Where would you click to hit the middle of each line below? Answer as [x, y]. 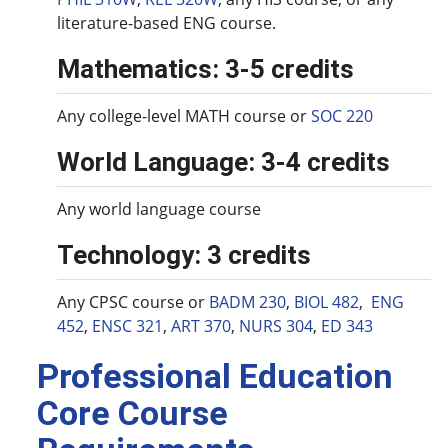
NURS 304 [276, 326]
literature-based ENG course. [168, 23]
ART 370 [201, 326]
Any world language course [159, 209]
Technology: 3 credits [184, 255]
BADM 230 [247, 302]
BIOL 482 [326, 302]
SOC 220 [342, 116]
